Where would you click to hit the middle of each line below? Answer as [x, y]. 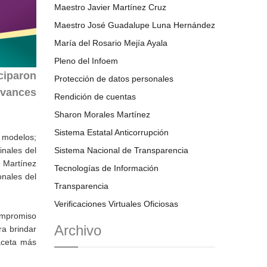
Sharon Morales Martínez [102, 114]
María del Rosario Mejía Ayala [111, 43]
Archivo [78, 230]
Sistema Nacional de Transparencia [121, 150]
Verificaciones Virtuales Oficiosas [116, 204]
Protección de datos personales [114, 79]
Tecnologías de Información [106, 168]
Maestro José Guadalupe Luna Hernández [135, 25]
